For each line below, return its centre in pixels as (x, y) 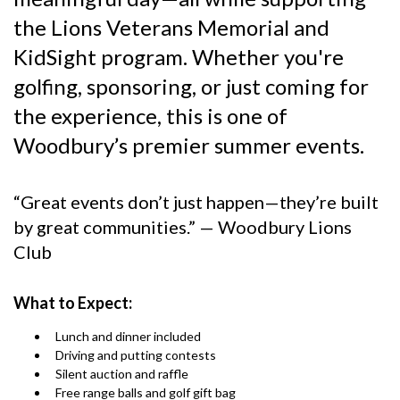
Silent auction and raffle (122, 373)
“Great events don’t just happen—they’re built (196, 201)
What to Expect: (73, 302)
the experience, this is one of (150, 115)
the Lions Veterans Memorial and (171, 27)
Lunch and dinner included (128, 336)
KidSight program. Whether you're (179, 56)
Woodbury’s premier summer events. (189, 145)
